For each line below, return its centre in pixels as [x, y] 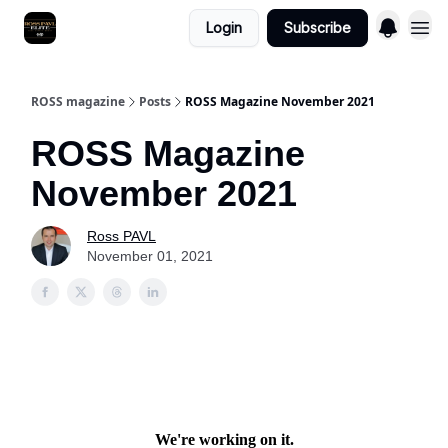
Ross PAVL [121, 236]
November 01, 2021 [150, 256]
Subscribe [317, 27]
